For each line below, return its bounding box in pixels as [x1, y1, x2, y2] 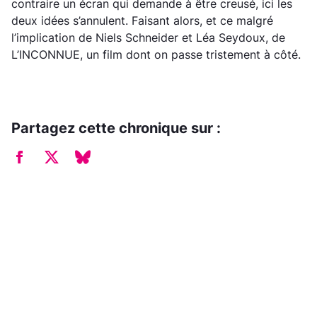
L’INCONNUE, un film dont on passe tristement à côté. [11, 47, 301, 62]
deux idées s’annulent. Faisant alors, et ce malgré [11, 13, 273, 28]
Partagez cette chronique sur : [11, 119, 221, 137]
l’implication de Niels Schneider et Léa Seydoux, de [11, 30, 285, 45]
